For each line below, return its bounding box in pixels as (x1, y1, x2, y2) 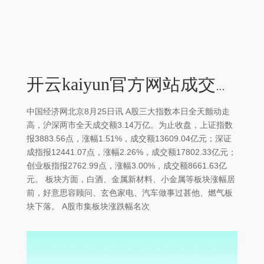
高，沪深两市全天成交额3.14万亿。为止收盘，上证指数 (27, 120, 233, 130)
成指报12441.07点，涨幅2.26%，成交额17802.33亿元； (27, 147, 236, 157)
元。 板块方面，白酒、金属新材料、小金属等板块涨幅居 (27, 174, 235, 184)
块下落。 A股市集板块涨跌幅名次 (27, 202, 150, 212)
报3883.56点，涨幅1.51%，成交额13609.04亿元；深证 (27, 134, 232, 144)
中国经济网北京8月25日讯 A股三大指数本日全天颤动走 (27, 107, 230, 117)
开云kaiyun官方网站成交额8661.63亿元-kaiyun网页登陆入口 (216, 82, 225, 93)
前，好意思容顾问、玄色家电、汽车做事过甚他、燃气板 (27, 188, 233, 198)
